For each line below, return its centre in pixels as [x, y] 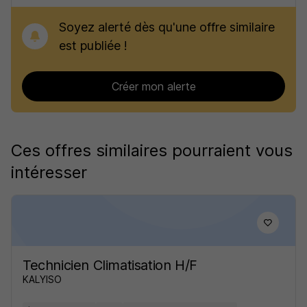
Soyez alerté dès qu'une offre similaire [167, 27]
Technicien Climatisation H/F [110, 265]
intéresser [49, 172]
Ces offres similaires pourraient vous [152, 150]
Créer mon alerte [153, 86]
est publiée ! [93, 46]
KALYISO [42, 279]
